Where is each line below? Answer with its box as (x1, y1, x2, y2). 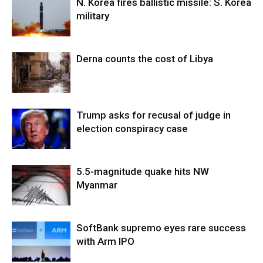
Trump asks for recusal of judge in (76, 109, 231, 121)
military (76, 10, 109, 22)
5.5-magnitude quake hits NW (76, 166, 209, 177)
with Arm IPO (76, 235, 134, 247)
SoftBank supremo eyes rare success (76, 222, 246, 234)
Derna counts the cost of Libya (76, 53, 213, 65)
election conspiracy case (76, 123, 188, 134)
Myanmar (76, 179, 117, 191)
